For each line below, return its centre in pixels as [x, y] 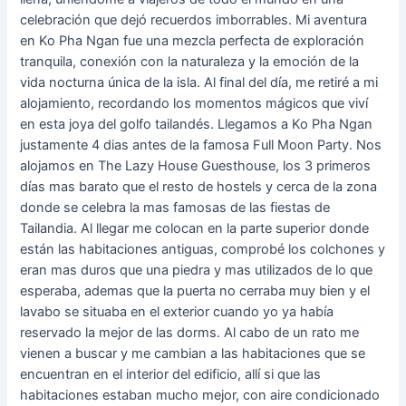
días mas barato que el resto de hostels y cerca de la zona [199, 187]
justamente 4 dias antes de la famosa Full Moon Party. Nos [201, 145]
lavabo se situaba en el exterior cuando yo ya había [177, 312]
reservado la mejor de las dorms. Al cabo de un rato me [190, 333]
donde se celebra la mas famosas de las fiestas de [175, 208]
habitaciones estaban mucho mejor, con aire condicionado [200, 396]
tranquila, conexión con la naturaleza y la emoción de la [190, 62]
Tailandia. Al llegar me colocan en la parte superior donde [195, 229]
